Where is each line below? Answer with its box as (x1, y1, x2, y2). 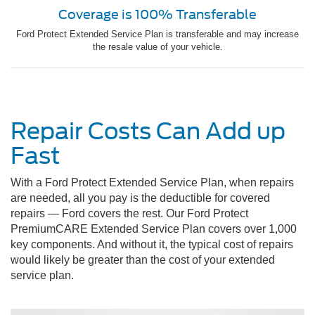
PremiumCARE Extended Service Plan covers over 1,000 (11, 223, 297, 236)
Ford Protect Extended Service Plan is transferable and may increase (16, 29, 299, 40)
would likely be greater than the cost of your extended (11, 254, 275, 266)
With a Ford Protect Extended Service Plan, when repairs (11, 176, 294, 189)
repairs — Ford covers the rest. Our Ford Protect (11, 207, 248, 220)
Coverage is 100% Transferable (58, 7, 257, 22)
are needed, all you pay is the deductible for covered (11, 192, 270, 205)
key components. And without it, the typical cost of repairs (11, 238, 293, 251)
